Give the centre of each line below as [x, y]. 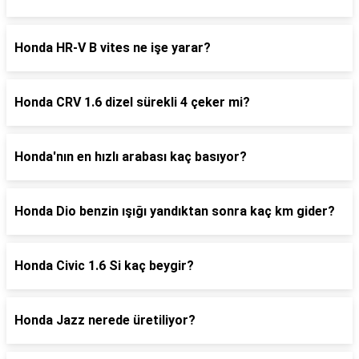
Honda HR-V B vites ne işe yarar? [113, 48]
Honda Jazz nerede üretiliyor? [105, 320]
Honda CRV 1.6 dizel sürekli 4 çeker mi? [132, 102]
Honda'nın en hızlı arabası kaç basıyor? [131, 157]
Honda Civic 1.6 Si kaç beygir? [104, 266]
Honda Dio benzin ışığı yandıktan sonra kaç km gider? [175, 211]
